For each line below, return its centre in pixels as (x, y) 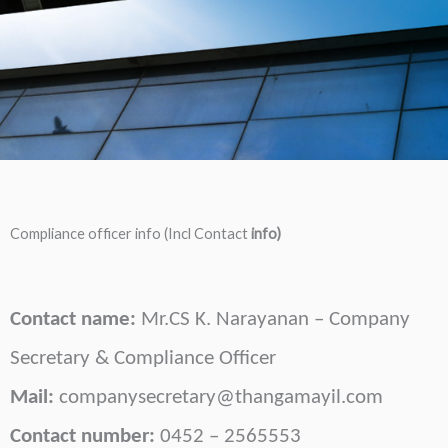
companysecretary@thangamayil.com (221, 397)
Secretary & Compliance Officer (143, 358)
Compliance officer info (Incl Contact (130, 234)
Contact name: (73, 319)
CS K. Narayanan (239, 319)
